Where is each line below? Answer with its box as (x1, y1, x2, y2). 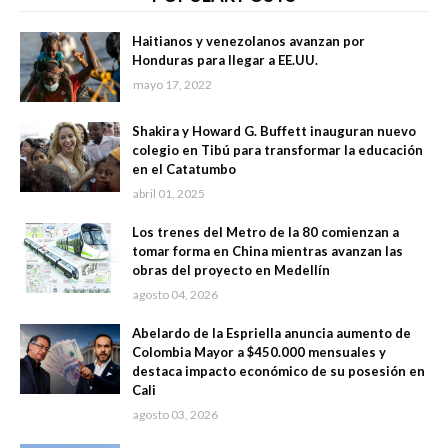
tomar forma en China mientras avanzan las (132, 243, 403, 260)
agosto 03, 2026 (133, 407, 218, 423)
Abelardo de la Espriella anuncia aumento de (132, 325, 411, 342)
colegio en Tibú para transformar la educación (132, 142, 423, 159)
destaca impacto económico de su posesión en (132, 363, 425, 380)
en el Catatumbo (132, 161, 236, 178)
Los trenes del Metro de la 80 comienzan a (132, 224, 399, 241)
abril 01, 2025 (133, 186, 205, 202)
